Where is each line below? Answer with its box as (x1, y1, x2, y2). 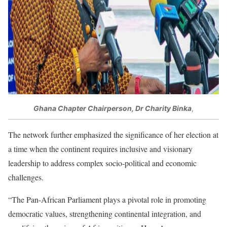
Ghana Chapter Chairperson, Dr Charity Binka (33, 104, 192, 113)
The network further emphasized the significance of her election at (8, 129, 218, 140)
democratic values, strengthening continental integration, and (8, 208, 201, 219)
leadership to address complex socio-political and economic (8, 157, 197, 168)
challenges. (8, 171, 44, 182)
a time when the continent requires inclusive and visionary (8, 143, 193, 154)
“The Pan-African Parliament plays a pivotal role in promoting (8, 194, 206, 205)
